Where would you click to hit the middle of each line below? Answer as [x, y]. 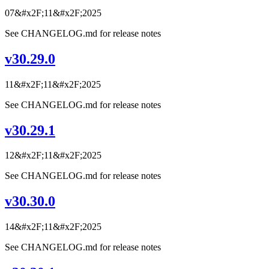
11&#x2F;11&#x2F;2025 [53, 84]
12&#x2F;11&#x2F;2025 [53, 156]
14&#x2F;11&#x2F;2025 [53, 227]
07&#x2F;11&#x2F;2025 [53, 13]
